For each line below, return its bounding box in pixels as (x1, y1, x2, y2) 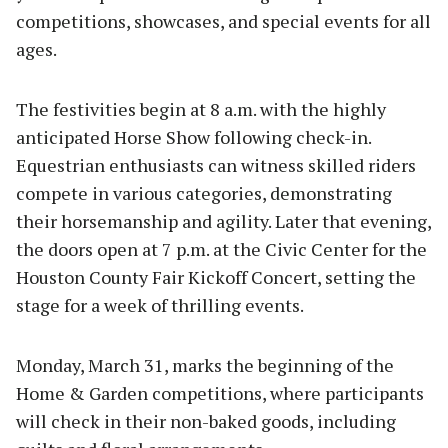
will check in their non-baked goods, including (16, 409, 396, 434)
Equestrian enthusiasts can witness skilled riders (16, 153, 416, 178)
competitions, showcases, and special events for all (16, 9, 431, 34)
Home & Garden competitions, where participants (16, 381, 424, 406)
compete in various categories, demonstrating (16, 181, 392, 206)
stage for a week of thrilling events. (16, 293, 304, 318)
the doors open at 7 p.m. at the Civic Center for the (16, 237, 427, 262)
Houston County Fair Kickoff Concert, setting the (16, 265, 416, 290)
